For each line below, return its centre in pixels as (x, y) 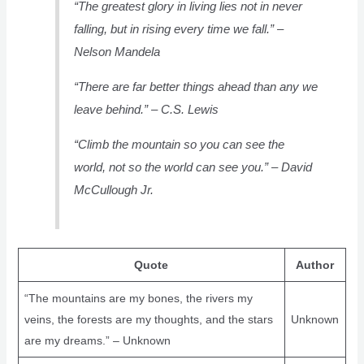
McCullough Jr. (114, 190)
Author (315, 265)
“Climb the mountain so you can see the (180, 145)
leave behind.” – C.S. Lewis (147, 109)
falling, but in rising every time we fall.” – (179, 28)
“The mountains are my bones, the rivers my (138, 299)
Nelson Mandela (117, 51)
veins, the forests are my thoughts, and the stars (148, 320)
